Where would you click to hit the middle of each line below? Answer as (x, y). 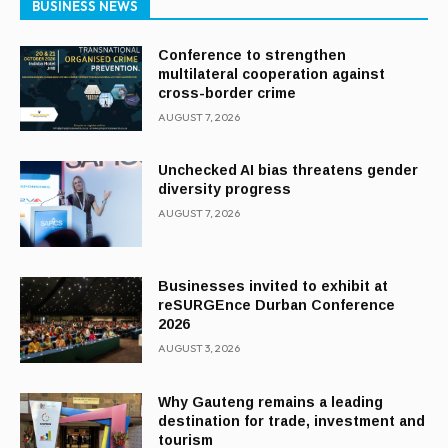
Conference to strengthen (252, 54)
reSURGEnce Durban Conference (277, 305)
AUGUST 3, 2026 (199, 348)
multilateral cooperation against (272, 73)
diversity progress (225, 189)
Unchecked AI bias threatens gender (288, 170)
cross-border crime (227, 92)
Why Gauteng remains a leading (271, 401)
